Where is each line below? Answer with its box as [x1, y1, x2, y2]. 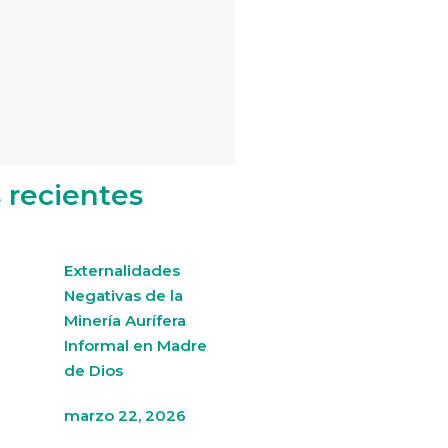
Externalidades [63, 261, 180, 280]
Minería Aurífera [63, 311, 186, 330]
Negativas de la [63, 286, 183, 305]
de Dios [63, 361, 123, 380]
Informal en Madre [63, 336, 207, 355]
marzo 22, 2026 [63, 406, 186, 425]
